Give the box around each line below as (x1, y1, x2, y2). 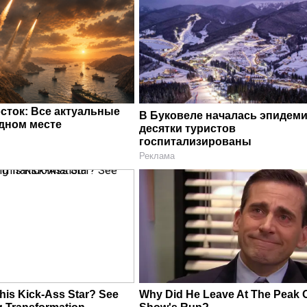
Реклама (139, 150, 175, 161)
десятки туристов (139, 122, 236, 134)
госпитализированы (139, 135, 252, 147)
